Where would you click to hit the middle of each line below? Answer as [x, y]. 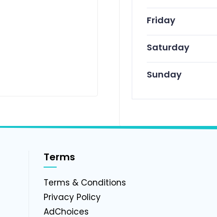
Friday [161, 20]
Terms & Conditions [85, 183]
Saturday [168, 47]
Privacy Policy [72, 197]
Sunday [164, 75]
